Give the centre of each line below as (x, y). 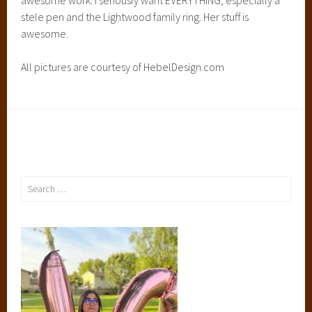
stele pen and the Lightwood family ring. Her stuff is (135, 16)
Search (34, 184)
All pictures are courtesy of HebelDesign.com (123, 67)
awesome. (45, 33)
